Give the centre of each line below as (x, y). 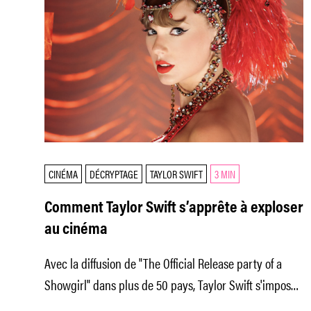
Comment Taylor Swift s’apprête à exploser (174, 208)
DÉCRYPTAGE (114, 174)
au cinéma (76, 229)
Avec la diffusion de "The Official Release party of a (163, 262)
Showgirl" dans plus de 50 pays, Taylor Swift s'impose (170, 284)
